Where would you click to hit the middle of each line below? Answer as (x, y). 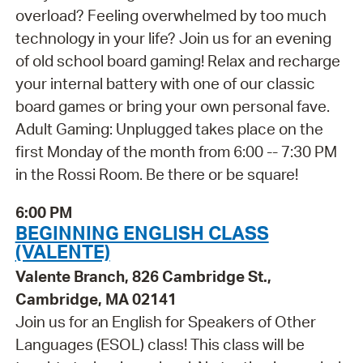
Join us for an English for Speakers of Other (165, 321)
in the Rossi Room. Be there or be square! (156, 174)
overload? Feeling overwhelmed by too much (171, 15)
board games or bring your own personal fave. (172, 106)
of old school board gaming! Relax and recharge (177, 60)
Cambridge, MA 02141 (96, 299)
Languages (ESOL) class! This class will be (160, 344)
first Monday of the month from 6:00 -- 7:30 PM (176, 151)
